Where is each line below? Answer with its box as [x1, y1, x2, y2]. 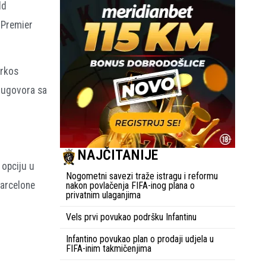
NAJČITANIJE [78, 147, 158, 164]
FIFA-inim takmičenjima [66, 243, 151, 255]
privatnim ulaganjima [66, 189, 141, 201]
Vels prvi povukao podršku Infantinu [66, 211, 197, 223]
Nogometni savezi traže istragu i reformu [66, 170, 218, 182]
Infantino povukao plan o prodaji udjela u [66, 233, 214, 245]
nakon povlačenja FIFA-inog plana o [66, 180, 195, 192]
